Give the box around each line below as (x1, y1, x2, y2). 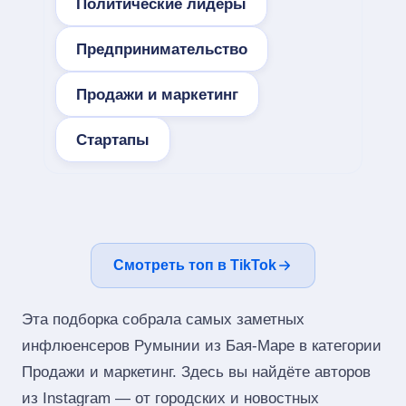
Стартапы (76, 130, 150, 149)
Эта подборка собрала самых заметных (22, 311, 304, 328)
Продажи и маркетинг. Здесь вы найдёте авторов (22, 363, 371, 381)
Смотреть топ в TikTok (113, 257, 276, 273)
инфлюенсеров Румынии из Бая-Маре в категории (22, 337, 382, 354)
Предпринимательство (76, 40, 247, 58)
